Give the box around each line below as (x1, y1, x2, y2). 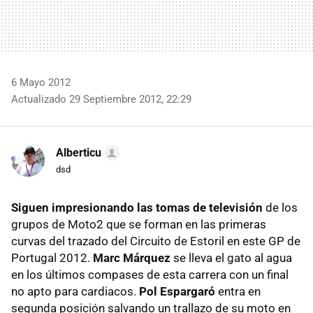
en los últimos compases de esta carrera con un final (11, 267, 289, 282)
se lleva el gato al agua (170, 250, 292, 265)
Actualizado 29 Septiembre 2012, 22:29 (11, 92, 191, 105)
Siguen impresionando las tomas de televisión (11, 200, 263, 214)
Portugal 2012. (11, 250, 90, 265)
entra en (215, 284, 261, 298)
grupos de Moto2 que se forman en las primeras (11, 217, 266, 231)
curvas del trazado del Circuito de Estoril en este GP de (11, 233, 300, 248)
